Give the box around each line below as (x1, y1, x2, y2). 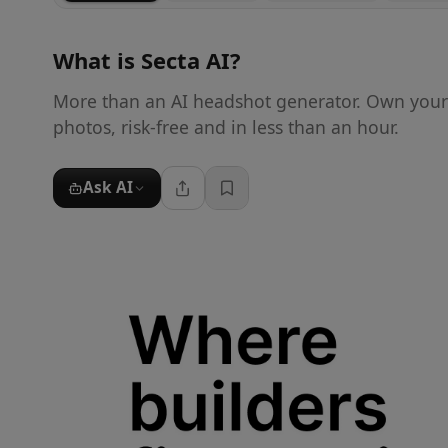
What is (52, 44, 141, 75)
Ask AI (82, 177, 133, 199)
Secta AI (140, 44, 230, 75)
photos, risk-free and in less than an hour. (52, 114, 399, 139)
